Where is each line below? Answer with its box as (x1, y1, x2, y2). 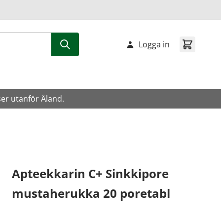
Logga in (139, 38, 170, 50)
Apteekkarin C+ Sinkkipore (12, 165, 169, 182)
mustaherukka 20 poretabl (12, 185, 170, 201)
